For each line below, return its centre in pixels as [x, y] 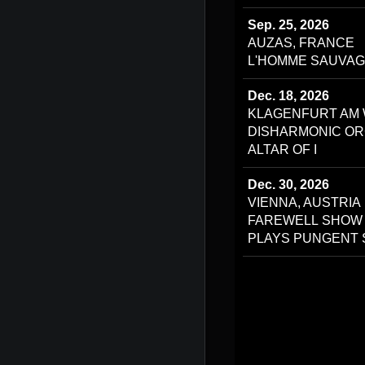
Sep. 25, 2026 [288, 25]
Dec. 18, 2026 [288, 96]
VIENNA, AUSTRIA [304, 202]
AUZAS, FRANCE [301, 43]
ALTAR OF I [282, 150]
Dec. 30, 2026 [288, 185]
